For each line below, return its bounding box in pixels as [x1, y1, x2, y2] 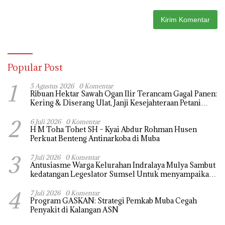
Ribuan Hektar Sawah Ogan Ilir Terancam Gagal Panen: [30, 88, 217, 98]
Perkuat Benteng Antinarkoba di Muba [30, 133, 160, 143]
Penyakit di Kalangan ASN [30, 204, 119, 214]
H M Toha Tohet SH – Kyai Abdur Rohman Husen [30, 124, 197, 134]
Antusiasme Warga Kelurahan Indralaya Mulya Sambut [30, 160, 215, 170]
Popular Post [8, 61, 63, 73]
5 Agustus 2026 [30, 81, 74, 90]
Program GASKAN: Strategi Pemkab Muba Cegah [30, 195, 197, 205]
